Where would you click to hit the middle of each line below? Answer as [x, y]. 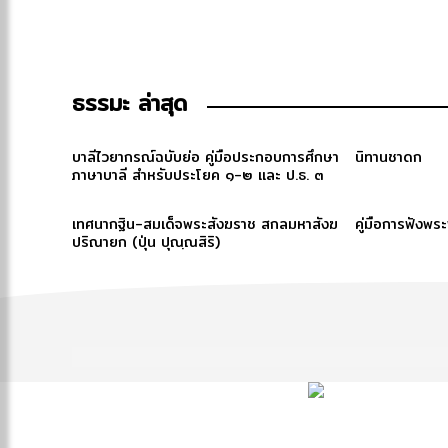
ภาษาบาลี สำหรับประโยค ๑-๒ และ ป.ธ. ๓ [198, 175]
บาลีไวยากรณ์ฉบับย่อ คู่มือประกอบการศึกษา [205, 157]
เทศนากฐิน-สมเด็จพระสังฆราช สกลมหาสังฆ [205, 224]
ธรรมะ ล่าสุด [129, 103]
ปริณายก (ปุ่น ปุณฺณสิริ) [146, 242]
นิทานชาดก [389, 157]
